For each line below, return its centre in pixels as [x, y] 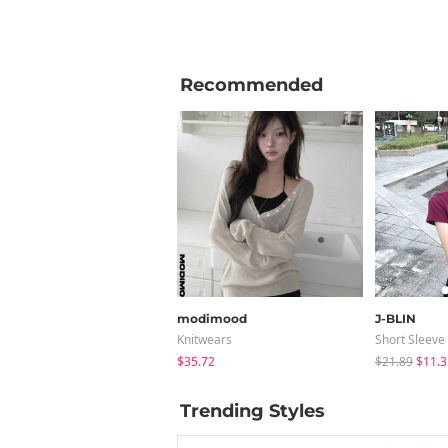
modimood [212, 318]
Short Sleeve [410, 339]
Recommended [251, 84]
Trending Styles [252, 410]
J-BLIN [395, 318]
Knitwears [204, 339]
